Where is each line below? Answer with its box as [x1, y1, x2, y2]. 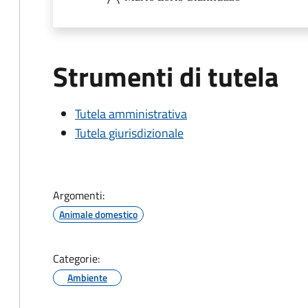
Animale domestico [59, 207, 137, 221]
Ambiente [67, 270, 107, 285]
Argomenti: [53, 187, 104, 203]
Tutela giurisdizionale [75, 124, 184, 142]
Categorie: [53, 250, 100, 267]
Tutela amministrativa [75, 104, 187, 123]
